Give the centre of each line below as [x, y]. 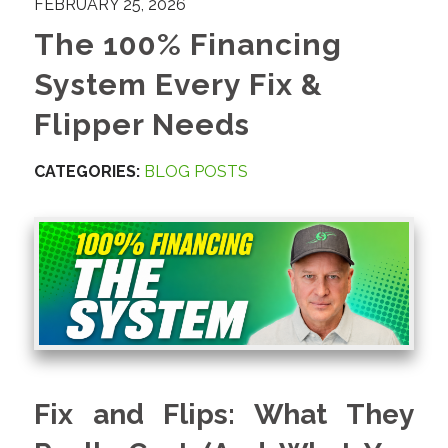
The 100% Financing [187, 44]
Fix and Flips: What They [224, 415]
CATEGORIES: [86, 171]
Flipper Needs [141, 124]
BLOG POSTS [195, 171]
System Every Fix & [178, 84]
